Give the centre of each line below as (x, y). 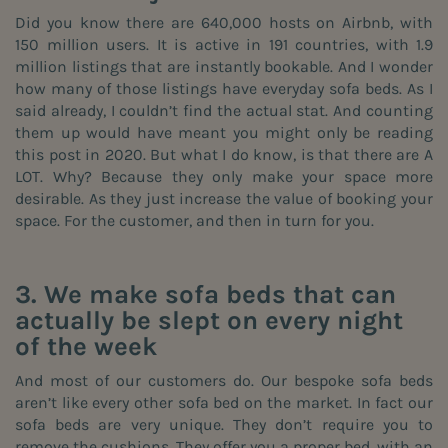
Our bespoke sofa (326, 381)
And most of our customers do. (138, 381)
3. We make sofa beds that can (205, 295)
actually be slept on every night (209, 321)
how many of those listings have (138, 89)
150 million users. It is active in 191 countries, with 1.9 (224, 45)
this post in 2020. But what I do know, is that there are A (224, 155)
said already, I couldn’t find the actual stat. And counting (224, 111)
